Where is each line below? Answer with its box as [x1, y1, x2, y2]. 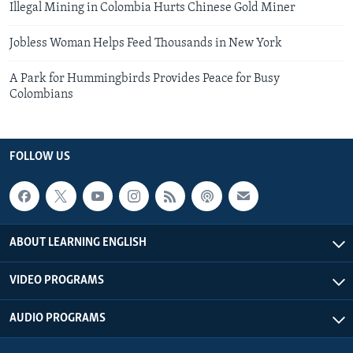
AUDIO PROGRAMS [9, 312, 106, 325]
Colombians [9, 87, 73, 101]
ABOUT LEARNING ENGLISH [9, 236, 147, 250]
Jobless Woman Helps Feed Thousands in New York [9, 36, 282, 50]
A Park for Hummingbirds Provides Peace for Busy [9, 72, 280, 85]
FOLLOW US [9, 150, 70, 163]
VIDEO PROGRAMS [9, 274, 104, 288]
